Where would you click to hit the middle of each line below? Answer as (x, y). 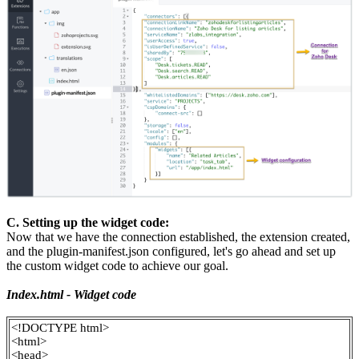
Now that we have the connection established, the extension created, (178, 237)
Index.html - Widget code (71, 295)
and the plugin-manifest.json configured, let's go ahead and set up (171, 252)
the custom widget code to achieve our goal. (117, 266)
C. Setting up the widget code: (88, 223)
